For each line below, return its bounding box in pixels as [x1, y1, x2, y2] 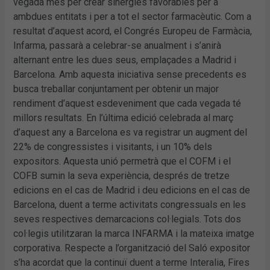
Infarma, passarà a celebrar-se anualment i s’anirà [13, 39, 222, 51]
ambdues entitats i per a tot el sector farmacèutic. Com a [13, 10, 252, 22]
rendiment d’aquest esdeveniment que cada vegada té [13, 97, 242, 109]
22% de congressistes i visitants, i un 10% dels [13, 140, 213, 152]
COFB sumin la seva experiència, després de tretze [13, 169, 230, 181]
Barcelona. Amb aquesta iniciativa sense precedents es [13, 68, 247, 80]
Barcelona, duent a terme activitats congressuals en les [13, 198, 246, 210]
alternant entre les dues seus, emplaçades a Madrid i [13, 54, 237, 66]
